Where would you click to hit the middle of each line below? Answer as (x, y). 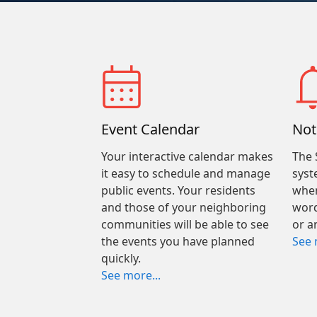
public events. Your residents (178, 190)
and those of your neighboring (183, 207)
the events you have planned (178, 241)
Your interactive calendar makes (187, 156)
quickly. (121, 258)
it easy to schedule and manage (185, 173)
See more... (131, 275)
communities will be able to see (185, 224)
